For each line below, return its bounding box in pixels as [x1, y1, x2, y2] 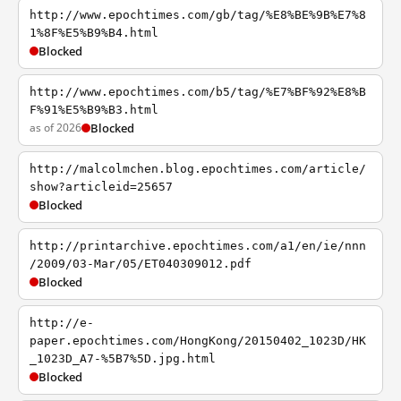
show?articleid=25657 [30, 180, 173, 193]
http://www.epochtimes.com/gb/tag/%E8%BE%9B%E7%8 [30, 8, 366, 21]
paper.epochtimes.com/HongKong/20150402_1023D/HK [30, 334, 366, 347]
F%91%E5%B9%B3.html [30, 103, 158, 116]
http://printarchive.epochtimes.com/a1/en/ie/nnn [30, 239, 366, 252]
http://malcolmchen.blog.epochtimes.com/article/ [30, 162, 366, 175]
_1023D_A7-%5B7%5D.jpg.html [30, 352, 216, 365]
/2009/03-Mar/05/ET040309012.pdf [30, 257, 252, 270]
